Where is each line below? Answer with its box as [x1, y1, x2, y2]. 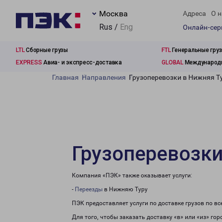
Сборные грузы [24, 47, 68, 54]
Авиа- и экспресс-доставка [42, 59, 122, 66]
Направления [82, 73, 126, 81]
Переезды [75, 186, 103, 193]
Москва [99, 9, 128, 18]
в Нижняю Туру [103, 186, 148, 193]
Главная [52, 73, 79, 81]
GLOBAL [162, 59, 183, 66]
